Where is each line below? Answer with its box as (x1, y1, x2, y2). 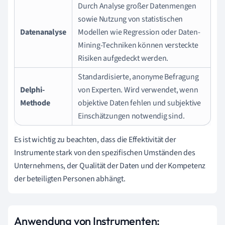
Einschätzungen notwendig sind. (78, 110, 185, 122)
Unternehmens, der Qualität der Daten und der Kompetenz (14, 160, 206, 171)
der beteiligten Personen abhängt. (14, 173, 126, 184)
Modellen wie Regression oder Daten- (78, 26, 200, 38)
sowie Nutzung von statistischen (78, 13, 183, 25)
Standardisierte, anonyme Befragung (78, 71, 199, 82)
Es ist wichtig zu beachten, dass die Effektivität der (14, 134, 176, 145)
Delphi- (20, 84, 45, 95)
